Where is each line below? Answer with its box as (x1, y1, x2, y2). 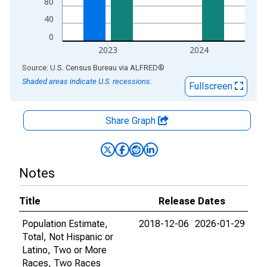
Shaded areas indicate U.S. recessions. (22, 77, 152, 86)
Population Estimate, (22, 218, 108, 229)
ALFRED (130, 63, 158, 72)
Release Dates (159, 195, 225, 207)
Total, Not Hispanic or (22, 231, 113, 243)
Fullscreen (189, 80, 235, 92)
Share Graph (105, 115, 158, 126)
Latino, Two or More (22, 244, 107, 256)
